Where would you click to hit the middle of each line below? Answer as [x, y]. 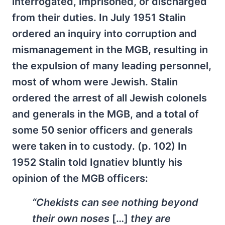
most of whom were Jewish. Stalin [95, 82]
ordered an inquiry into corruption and [104, 33]
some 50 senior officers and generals [102, 130]
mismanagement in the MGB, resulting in [110, 49]
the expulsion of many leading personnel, [112, 66]
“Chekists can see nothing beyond [115, 202]
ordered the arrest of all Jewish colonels [109, 98]
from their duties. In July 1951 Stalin [99, 17]
